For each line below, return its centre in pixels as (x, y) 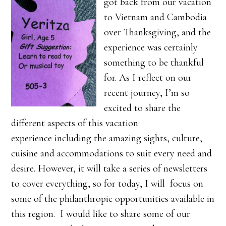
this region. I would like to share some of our (101, 214)
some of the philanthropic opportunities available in (113, 199)
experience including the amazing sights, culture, (107, 138)
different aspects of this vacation (75, 123)
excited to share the (143, 108)
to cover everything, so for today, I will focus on (107, 184)
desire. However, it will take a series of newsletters (109, 168)
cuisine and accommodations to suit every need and (112, 153)
